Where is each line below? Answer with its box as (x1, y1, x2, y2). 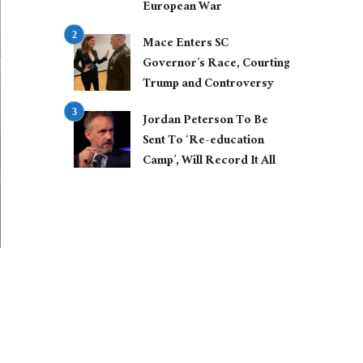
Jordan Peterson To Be (143, 109, 268, 134)
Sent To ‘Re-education (143, 130, 264, 154)
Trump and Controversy (143, 73, 274, 97)
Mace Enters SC (143, 32, 228, 57)
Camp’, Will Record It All (143, 150, 275, 174)
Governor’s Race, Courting (143, 53, 289, 77)
